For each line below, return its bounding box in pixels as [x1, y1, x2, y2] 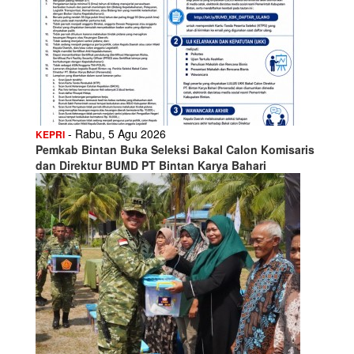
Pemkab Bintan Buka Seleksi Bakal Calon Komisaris [36, 141, 314, 157]
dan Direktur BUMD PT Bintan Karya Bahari [36, 156, 266, 173]
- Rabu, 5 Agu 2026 [65, 125, 166, 141]
